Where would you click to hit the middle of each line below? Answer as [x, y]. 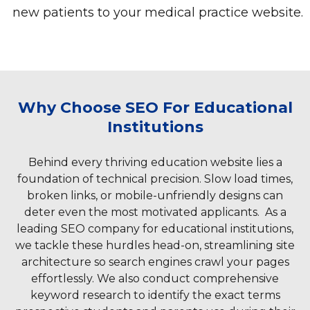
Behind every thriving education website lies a [155, 163]
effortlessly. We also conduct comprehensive [155, 279]
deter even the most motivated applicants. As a [155, 212]
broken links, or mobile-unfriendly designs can [155, 196]
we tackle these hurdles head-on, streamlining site [155, 246]
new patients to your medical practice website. [158, 13]
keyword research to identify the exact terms [155, 295]
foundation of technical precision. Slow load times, [155, 179]
